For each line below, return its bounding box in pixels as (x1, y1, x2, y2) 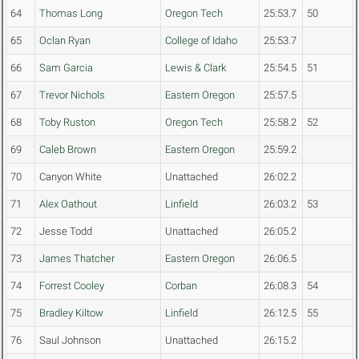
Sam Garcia (39, 62, 93, 75)
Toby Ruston (39, 116, 95, 129)
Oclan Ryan (39, 34, 91, 47)
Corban (165, 280, 197, 292)
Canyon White (39, 171, 102, 184)
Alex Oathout (39, 198, 97, 211)
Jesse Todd (39, 225, 92, 238)
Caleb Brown (39, 143, 96, 156)
